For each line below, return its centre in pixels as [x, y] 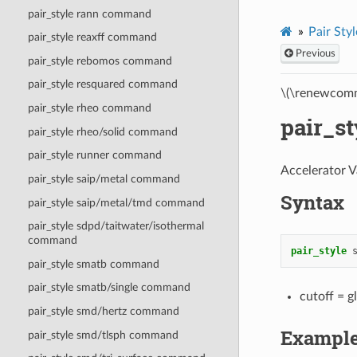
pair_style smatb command [93, 264]
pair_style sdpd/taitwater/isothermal [116, 226]
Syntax [312, 202]
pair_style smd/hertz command [103, 312]
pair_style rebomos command [100, 61]
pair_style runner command [94, 155]
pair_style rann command [89, 14]
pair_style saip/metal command [104, 178]
